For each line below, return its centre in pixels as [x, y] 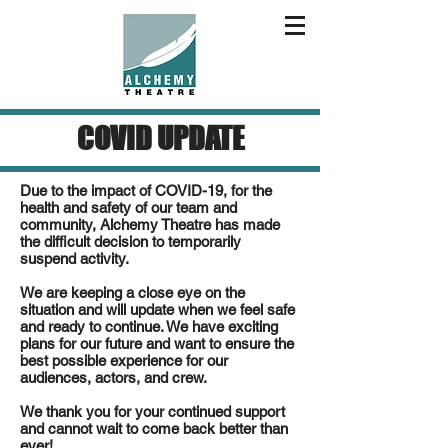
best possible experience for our [124, 360]
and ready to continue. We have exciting [149, 326]
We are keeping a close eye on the [132, 292]
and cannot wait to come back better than [154, 428]
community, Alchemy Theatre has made [150, 224]
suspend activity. [74, 258]
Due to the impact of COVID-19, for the [146, 190]
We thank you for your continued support [152, 411]
